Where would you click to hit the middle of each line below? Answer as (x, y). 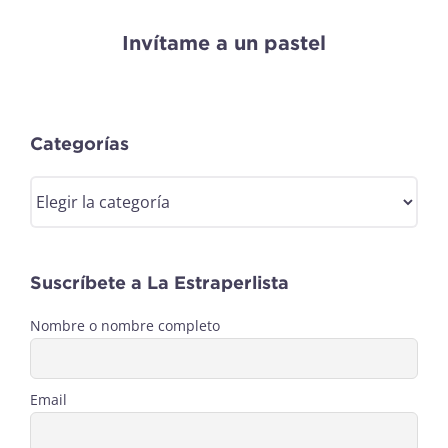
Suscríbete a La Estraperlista (159, 283)
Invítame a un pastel (224, 42)
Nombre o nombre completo (124, 325)
